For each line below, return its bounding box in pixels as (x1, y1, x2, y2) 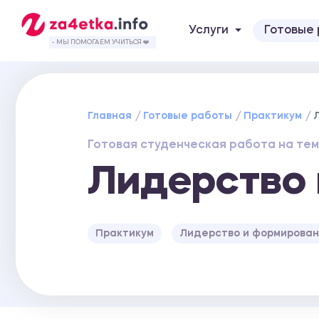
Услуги (189, 24, 229, 36)
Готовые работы (143, 110, 233, 121)
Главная (88, 110, 132, 121)
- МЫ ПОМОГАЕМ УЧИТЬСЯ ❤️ (52, 38, 150, 46)
